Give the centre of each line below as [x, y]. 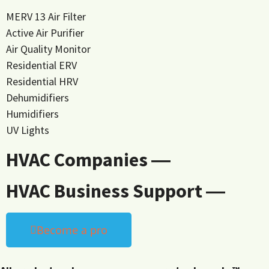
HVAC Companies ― [88, 160]
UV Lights [28, 130]
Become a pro [72, 230]
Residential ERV [41, 65]
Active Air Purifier [45, 33]
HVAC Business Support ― [116, 191]
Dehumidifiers [38, 98]
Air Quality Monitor [48, 49]
